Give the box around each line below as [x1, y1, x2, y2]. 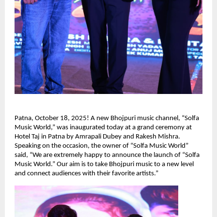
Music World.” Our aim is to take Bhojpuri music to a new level [15, 160, 194, 168]
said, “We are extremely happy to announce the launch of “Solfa [15, 151, 200, 159]
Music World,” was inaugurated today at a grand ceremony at [15, 124, 192, 131]
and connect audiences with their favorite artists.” [15, 170, 158, 177]
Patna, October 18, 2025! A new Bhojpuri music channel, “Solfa [15, 114, 199, 122]
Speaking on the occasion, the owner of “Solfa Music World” [15, 142, 188, 150]
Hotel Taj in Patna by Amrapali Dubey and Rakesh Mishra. [15, 133, 180, 140]
